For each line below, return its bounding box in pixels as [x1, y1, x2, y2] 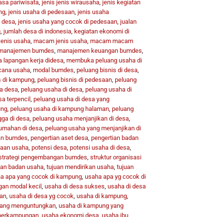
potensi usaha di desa [69, 143, 130, 151]
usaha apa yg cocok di [84, 172, 146, 180]
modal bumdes [32, 66, 74, 74]
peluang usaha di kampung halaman [10, 105, 109, 112]
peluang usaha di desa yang [33, 95, 109, 103]
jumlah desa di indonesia [3, 27, 71, 35]
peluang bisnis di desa [76, 66, 138, 74]
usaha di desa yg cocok [9, 192, 74, 200]
